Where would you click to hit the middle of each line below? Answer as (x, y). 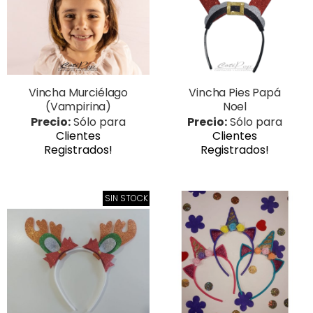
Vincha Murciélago (78, 92)
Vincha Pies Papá (235, 92)
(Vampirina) (78, 106)
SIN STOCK (126, 198)
